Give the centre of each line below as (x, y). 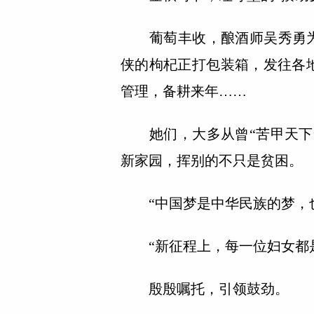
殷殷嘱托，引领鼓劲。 (205, 289)
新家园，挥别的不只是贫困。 (212, 161)
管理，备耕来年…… (184, 91)
